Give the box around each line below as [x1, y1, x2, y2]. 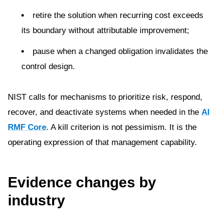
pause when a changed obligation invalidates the [33, 47, 208, 56]
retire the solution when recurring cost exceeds [33, 11, 203, 20]
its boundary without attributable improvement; [21, 26, 189, 35]
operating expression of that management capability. [8, 138, 197, 147]
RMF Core [8, 123, 46, 132]
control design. [21, 62, 75, 71]
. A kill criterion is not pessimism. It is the [46, 123, 197, 132]
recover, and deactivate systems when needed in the [8, 108, 201, 117]
